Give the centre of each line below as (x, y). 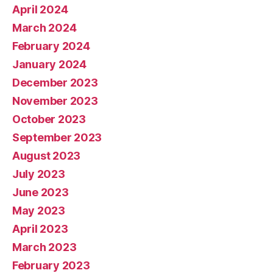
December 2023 (55, 82)
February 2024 (51, 46)
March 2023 (44, 247)
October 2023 (49, 119)
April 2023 (40, 229)
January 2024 (49, 64)
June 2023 (41, 192)
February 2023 (51, 265)
